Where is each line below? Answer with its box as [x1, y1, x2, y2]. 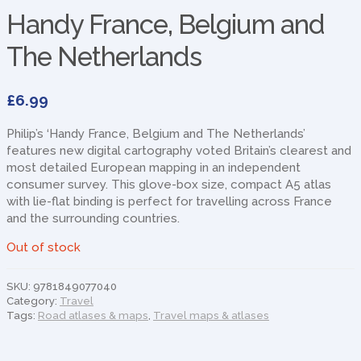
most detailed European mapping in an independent [6, 160, 301, 175]
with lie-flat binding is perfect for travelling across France [6, 193, 332, 209]
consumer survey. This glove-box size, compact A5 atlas [6, 176, 331, 192]
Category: [6, 294, 60, 307]
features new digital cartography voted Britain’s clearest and [6, 143, 351, 158]
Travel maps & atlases [153, 309, 269, 322]
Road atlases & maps [38, 309, 148, 322]
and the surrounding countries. [6, 210, 180, 226]
